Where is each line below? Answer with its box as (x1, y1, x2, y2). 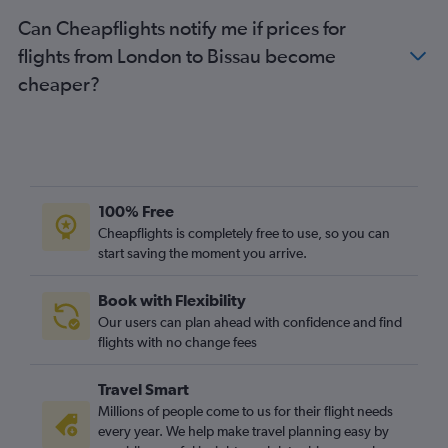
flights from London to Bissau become (18, 43, 336, 67)
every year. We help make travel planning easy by (98, 422, 389, 439)
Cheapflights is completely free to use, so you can (98, 224, 390, 241)
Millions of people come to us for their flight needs (98, 402, 393, 419)
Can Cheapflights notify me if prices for (18, 15, 346, 39)
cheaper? (18, 71, 100, 95)
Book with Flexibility (98, 290, 246, 309)
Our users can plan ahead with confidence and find (98, 313, 402, 330)
